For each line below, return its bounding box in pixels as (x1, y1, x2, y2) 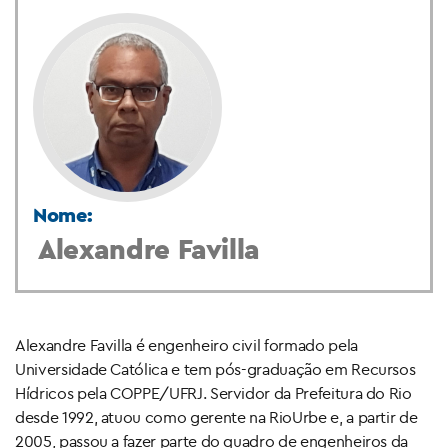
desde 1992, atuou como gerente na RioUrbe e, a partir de (15, 406, 418, 427)
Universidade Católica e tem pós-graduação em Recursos (15, 358, 416, 379)
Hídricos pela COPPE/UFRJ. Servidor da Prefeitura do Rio (15, 382, 412, 403)
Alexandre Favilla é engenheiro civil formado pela (15, 334, 358, 355)
